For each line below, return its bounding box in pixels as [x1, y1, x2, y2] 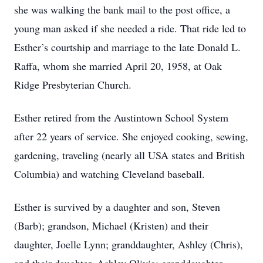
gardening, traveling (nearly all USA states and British [14, 148, 245, 162]
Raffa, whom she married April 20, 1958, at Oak [14, 59, 222, 73]
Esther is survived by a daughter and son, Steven [14, 200, 220, 214]
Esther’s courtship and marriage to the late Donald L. [14, 40, 241, 54]
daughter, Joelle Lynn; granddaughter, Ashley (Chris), [14, 237, 243, 251]
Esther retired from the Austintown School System [14, 110, 228, 124]
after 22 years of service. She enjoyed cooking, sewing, [14, 129, 248, 143]
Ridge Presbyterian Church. [14, 77, 131, 92]
